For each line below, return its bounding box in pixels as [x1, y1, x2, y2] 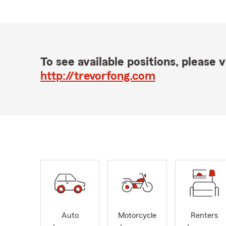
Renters [191, 211, 218, 220]
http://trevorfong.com [40, 70, 155, 83]
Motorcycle [118, 211, 156, 220]
